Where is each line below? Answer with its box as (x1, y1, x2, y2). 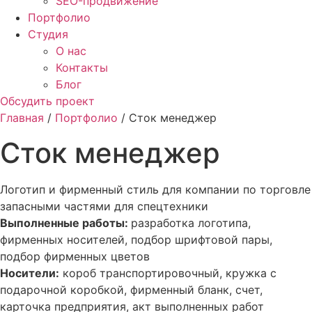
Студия (28, 27, 68, 42)
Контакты (56, 61, 108, 75)
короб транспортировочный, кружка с (59, 265, 276, 280)
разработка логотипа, (131, 215, 251, 230)
